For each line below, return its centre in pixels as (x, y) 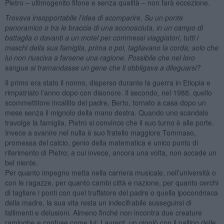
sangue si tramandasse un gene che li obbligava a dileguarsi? (102, 67)
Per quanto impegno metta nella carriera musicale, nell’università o (110, 172)
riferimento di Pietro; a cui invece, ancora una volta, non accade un (110, 152)
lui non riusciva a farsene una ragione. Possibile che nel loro (100, 57)
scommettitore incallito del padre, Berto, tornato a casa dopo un (105, 102)
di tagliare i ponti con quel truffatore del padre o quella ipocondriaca (111, 192)
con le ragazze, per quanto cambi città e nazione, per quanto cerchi (111, 182)
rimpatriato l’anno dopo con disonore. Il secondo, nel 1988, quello (108, 92)
